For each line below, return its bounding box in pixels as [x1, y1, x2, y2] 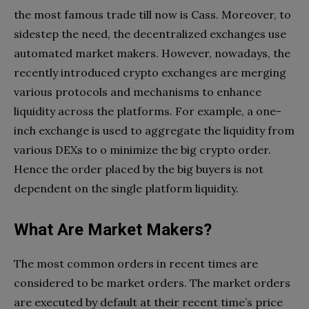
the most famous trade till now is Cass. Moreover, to [14, 7, 291, 21]
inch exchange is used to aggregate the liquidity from [14, 123, 295, 137]
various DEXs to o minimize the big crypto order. [14, 142, 271, 157]
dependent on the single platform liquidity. [14, 181, 239, 195]
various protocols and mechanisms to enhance [14, 84, 261, 99]
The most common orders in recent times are [14, 256, 258, 270]
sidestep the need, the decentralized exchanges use [14, 26, 286, 41]
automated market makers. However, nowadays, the [14, 46, 290, 60]
